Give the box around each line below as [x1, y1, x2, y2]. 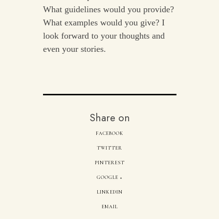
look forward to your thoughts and [43, 31, 165, 41]
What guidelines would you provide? [43, 4, 174, 15]
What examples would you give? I [43, 18, 165, 28]
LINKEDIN [96, 189, 123, 196]
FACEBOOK [95, 131, 124, 137]
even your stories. [43, 44, 106, 54]
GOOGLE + [96, 175, 123, 181]
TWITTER [97, 145, 122, 152]
